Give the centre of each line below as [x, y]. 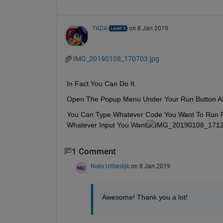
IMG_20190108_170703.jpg [116, 58]
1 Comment [94, 151]
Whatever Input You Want [107, 125]
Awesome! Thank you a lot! [146, 197]
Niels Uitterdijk [110, 167]
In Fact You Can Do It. [101, 83]
